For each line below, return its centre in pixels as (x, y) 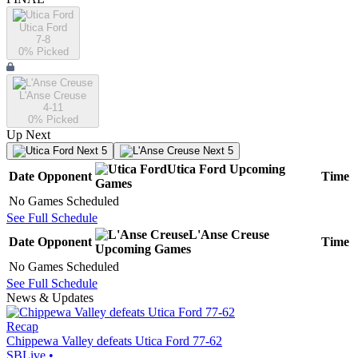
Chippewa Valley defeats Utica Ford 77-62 (114, 341)
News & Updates (50, 298)
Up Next (28, 135)
